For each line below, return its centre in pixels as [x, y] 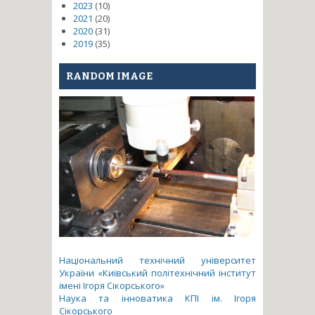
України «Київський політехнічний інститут [157, 272]
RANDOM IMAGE [109, 77]
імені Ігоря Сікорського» [112, 285]
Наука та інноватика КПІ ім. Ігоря [157, 298]
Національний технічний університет [157, 260]
